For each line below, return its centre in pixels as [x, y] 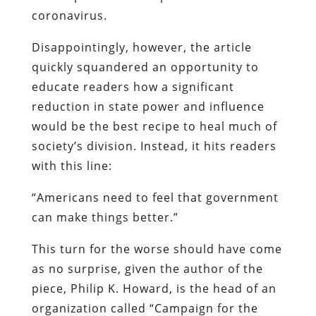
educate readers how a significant [133, 86]
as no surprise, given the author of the [147, 268]
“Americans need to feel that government [155, 197]
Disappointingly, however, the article [141, 47]
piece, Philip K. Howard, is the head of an [154, 288]
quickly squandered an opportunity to [145, 67]
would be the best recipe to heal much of [154, 126]
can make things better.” [105, 217]
